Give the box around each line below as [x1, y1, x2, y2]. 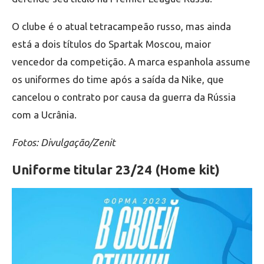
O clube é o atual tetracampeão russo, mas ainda [12, 20, 231, 32]
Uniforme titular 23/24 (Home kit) [12, 161, 220, 177]
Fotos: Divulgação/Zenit [12, 136, 115, 148]
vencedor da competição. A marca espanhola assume [12, 55, 250, 67]
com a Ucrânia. [12, 108, 77, 120]
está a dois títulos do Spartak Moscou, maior [12, 38, 211, 49]
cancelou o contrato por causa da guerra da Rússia [12, 91, 236, 103]
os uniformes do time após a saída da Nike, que [12, 73, 224, 85]
